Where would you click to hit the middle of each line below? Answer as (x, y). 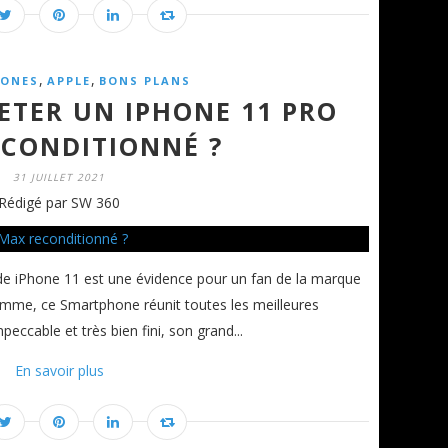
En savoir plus (59, 370)
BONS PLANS (144, 80)
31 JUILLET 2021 (59, 176)
